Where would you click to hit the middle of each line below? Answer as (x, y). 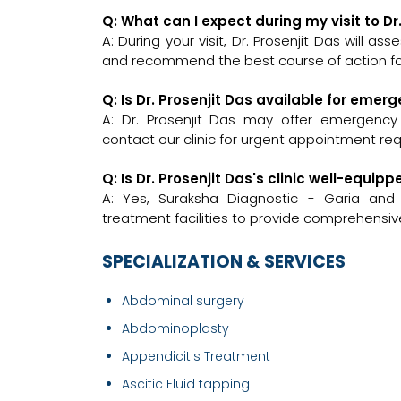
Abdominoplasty (175, 329)
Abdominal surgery (183, 301)
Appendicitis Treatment (196, 357)
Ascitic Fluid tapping (186, 384)
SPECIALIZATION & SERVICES (224, 262)
